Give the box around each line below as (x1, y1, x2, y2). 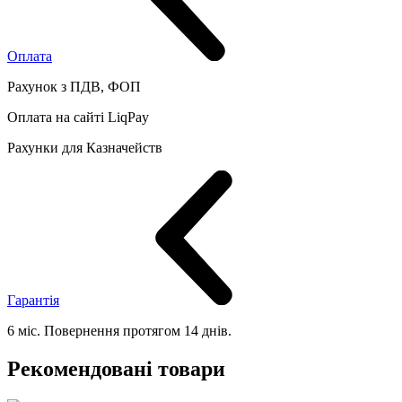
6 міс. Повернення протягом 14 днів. (7, 323, 232, 339)
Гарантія (7, 293, 59, 309)
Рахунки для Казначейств (7, 140, 162, 156)
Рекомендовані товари (7, 357, 225, 381)
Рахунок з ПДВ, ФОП (7, 79, 141, 95)
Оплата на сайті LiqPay (7, 109, 149, 126)
